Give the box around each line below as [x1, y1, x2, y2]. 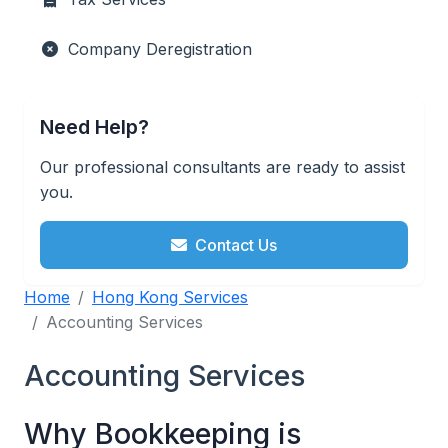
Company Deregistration [68, 39, 252, 60]
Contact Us [195, 235, 277, 256]
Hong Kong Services [92, 287, 248, 308]
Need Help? [40, 115, 149, 140]
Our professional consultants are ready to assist [40, 157, 405, 178]
